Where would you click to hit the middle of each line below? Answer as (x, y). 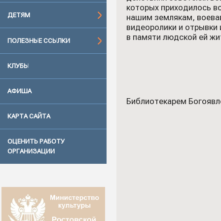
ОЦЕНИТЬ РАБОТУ (36, 141)
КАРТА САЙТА (29, 116)
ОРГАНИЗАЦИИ (31, 151)
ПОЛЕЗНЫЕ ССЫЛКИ (39, 41)
